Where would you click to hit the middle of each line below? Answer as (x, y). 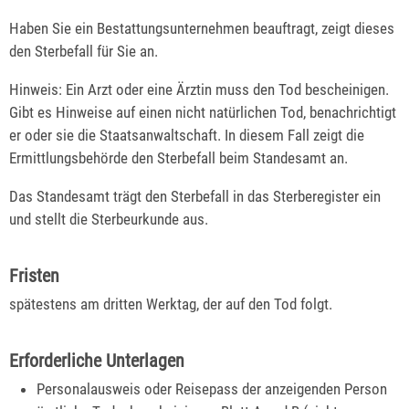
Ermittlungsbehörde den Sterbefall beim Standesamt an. (178, 158)
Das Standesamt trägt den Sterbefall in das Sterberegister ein (195, 197)
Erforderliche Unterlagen (97, 361)
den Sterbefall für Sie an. (84, 52)
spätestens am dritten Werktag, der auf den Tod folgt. (171, 304)
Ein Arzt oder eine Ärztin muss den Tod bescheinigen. (225, 90)
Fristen (34, 276)
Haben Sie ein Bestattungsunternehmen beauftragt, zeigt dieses (202, 29)
